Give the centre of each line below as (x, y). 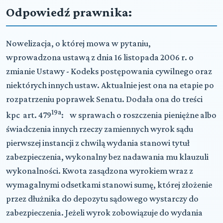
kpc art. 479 (29, 115)
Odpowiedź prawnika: (69, 12)
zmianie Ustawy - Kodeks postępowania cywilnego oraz (109, 71)
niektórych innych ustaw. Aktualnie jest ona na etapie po (110, 85)
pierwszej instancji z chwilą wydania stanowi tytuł (98, 143)
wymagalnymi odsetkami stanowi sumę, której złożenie (109, 184)
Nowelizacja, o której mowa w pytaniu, (78, 43)
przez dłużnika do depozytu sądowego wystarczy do (102, 198)
